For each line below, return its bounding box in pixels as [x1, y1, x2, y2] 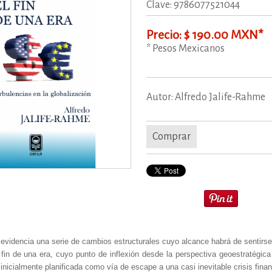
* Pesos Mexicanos [146, 42, 225, 54]
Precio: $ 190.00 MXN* [146, 27, 264, 41]
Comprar [152, 131, 191, 142]
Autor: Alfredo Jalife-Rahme [146, 91, 266, 103]
